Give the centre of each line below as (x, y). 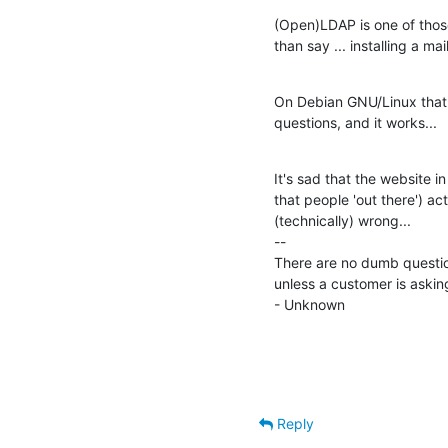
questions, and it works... (355, 122)
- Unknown (309, 304)
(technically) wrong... (342, 220)
